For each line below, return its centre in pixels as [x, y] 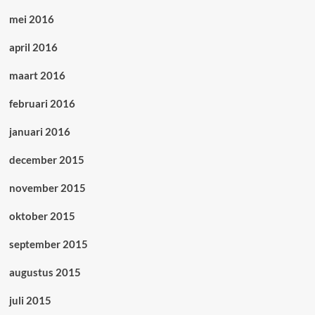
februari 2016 [42, 104]
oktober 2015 [42, 216]
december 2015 [46, 160]
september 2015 [48, 244]
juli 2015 [30, 301]
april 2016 [33, 47]
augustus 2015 [45, 272]
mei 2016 [31, 19]
